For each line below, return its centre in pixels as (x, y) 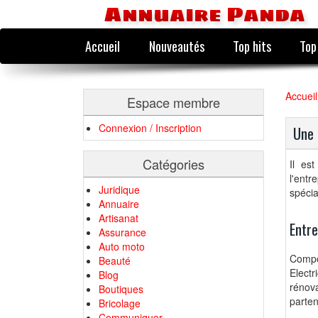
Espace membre (174, 102)
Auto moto (122, 246)
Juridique (119, 190)
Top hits (252, 46)
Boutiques (121, 289)
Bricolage (120, 303)
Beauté (115, 261)
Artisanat (119, 218)
